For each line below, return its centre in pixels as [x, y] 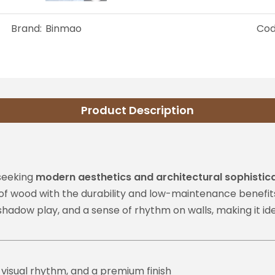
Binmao [63, 29]
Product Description [137, 110]
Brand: [26, 29]
